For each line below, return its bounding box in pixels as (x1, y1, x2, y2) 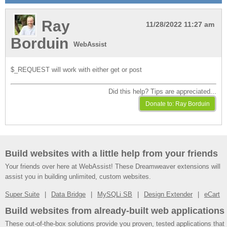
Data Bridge (51, 191, 86, 198)
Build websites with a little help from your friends (5, 148, 218, 159)
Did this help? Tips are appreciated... (108, 88, 216, 95)
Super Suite (5, 191, 40, 198)
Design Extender (144, 191, 193, 198)
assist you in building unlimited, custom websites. (5, 173, 151, 180)
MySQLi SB (97, 191, 132, 198)
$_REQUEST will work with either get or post (11, 66, 142, 73)
